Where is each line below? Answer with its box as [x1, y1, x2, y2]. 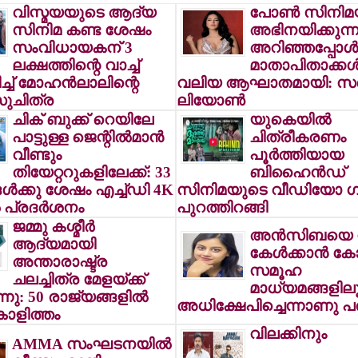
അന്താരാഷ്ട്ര [11, 253, 107, 270]
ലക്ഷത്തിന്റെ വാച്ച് [11, 57, 139, 74]
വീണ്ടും [11, 146, 62, 163]
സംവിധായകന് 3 [11, 39, 133, 56]
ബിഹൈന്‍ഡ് [249, 164, 345, 181]
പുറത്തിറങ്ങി [176, 199, 268, 216]
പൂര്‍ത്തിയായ [249, 146, 344, 163]
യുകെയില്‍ [249, 111, 331, 128]
